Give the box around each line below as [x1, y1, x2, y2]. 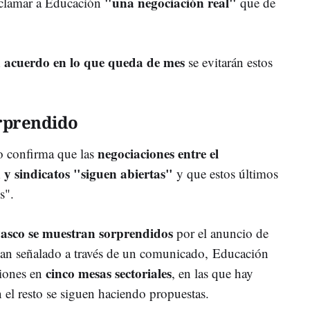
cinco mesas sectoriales [42, 263, 172, 282]
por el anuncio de [173, 224, 268, 241]
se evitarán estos [185, 53, 273, 71]
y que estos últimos [173, 164, 278, 182]
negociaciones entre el [98, 143, 219, 163]
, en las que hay [172, 264, 253, 282]
